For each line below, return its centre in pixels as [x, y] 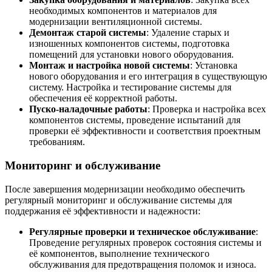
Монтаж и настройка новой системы [110, 66]
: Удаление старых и [188, 33]
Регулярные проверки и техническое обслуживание [142, 231]
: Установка [214, 66]
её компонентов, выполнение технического [119, 253]
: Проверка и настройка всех [207, 109]
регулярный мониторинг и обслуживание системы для [118, 200]
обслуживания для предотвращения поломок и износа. [143, 264]
